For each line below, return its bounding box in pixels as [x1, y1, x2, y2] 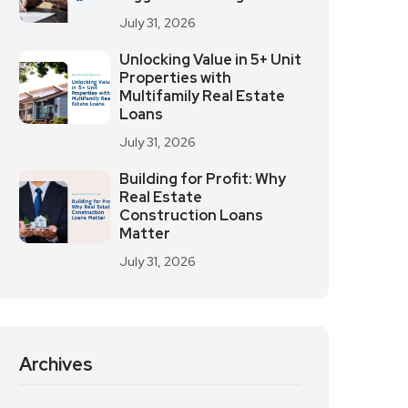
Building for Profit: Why [119, 169, 286, 189]
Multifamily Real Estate [119, 87, 285, 106]
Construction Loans [119, 206, 263, 225]
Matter [119, 224, 170, 243]
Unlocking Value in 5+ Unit [119, 50, 301, 69]
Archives [19, 352, 93, 376]
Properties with [119, 68, 231, 87]
